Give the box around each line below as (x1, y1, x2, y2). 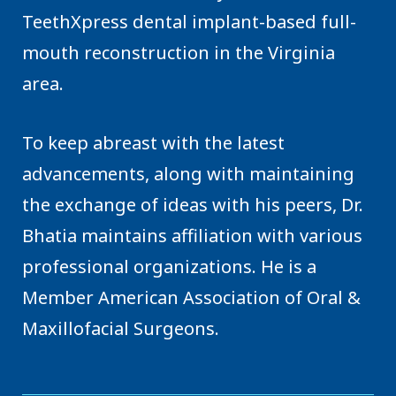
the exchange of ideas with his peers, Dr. (22, 192, 363, 217)
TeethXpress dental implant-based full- (22, 9, 356, 34)
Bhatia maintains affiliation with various (22, 223, 362, 247)
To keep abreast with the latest (22, 130, 285, 155)
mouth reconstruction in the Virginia (22, 40, 335, 65)
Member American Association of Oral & (22, 285, 361, 309)
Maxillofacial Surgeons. (22, 316, 219, 340)
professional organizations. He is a (22, 254, 316, 278)
